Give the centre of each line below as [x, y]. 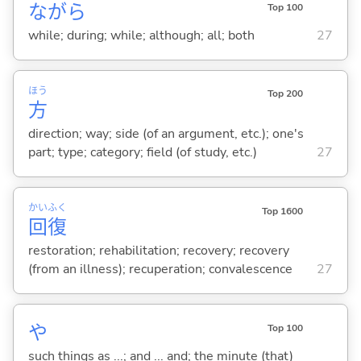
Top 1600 [282, 211]
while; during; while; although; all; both [141, 36]
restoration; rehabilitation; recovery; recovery [158, 251]
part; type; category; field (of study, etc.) [142, 153]
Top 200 [285, 94]
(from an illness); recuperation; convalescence [160, 270]
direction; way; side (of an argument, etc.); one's [166, 134]
